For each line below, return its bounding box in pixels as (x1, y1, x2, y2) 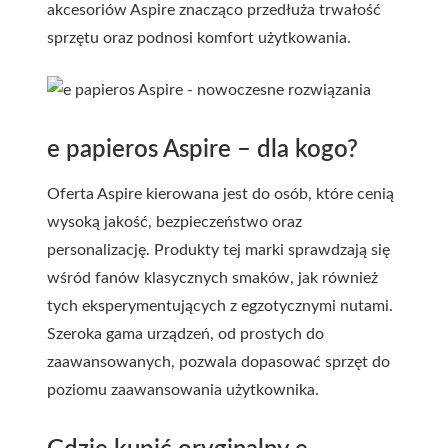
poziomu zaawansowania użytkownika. (47, 382, 319, 398)
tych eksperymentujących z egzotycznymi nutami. (47, 298, 393, 314)
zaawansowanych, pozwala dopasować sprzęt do (47, 354, 390, 370)
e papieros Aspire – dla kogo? (47, 138, 358, 162)
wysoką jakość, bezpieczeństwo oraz (47, 214, 302, 230)
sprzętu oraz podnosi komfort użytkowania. (47, 30, 351, 46)
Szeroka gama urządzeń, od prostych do (47, 326, 324, 342)
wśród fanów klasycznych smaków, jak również (47, 270, 378, 286)
